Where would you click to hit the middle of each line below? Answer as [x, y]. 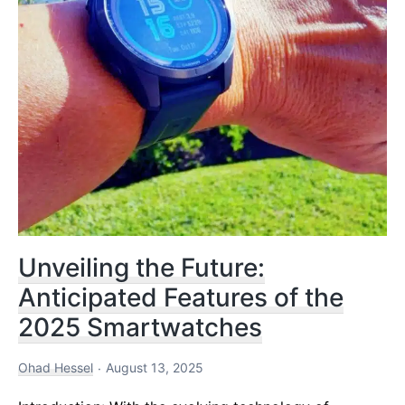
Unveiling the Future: [141, 267]
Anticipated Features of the [181, 297]
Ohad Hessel [56, 367]
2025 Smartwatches [140, 327]
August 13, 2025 [155, 367]
